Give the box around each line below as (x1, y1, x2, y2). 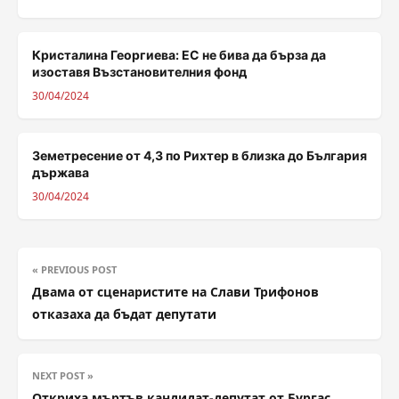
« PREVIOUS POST (32, 262, 117, 276)
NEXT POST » (32, 368, 94, 382)
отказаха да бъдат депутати (32, 305, 216, 322)
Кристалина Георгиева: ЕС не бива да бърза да (32, 46, 326, 62)
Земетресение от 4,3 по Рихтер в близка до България (32, 147, 367, 163)
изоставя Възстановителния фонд (32, 63, 247, 79)
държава (32, 164, 89, 180)
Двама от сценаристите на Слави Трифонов (32, 282, 319, 300)
